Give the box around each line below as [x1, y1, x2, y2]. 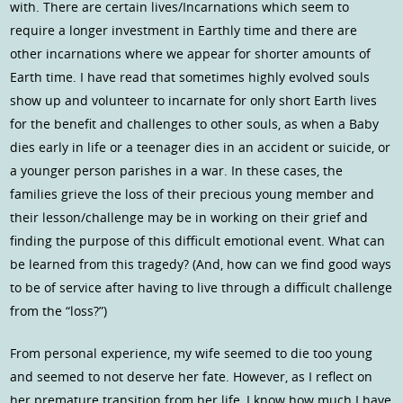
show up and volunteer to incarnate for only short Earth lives [10, 92, 378, 110]
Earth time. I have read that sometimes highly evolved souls [10, 68, 371, 86]
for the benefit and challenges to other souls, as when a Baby [10, 115, 380, 133]
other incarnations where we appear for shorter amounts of [10, 45, 372, 63]
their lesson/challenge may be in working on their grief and [10, 209, 369, 227]
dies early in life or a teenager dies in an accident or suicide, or [10, 139, 391, 157]
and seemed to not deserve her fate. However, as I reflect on [10, 368, 373, 386]
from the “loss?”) [10, 302, 108, 320]
